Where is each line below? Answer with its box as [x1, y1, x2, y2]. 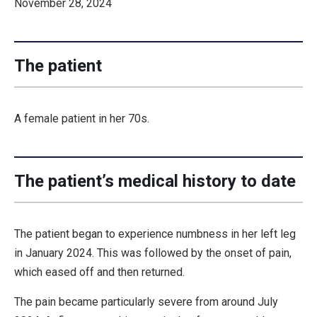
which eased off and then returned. [14, 265, 185, 279]
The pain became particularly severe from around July [14, 294, 278, 309]
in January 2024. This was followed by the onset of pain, [14, 246, 292, 260]
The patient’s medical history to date [14, 171, 296, 191]
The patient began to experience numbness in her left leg [14, 226, 296, 241]
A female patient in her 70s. [14, 111, 149, 125]
